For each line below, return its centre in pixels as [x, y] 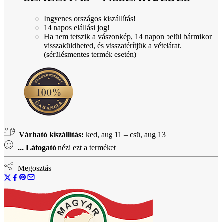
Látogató [41, 147]
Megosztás [32, 168]
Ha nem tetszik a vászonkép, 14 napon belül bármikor [128, 36]
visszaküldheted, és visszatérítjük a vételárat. [113, 45]
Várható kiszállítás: [51, 134]
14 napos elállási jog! [77, 27]
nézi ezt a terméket [86, 147]
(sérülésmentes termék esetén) [90, 54]
